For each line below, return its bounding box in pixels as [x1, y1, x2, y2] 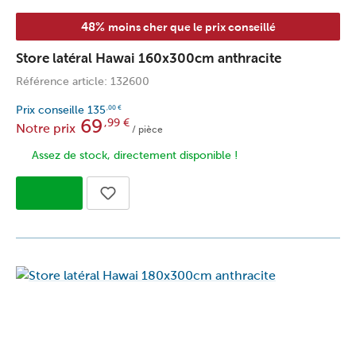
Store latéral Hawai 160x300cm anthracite [16, 50, 281, 66]
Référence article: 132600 [16, 75, 149, 87]
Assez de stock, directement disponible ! [32, 149, 238, 161]
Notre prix [16, 121, 75, 135]
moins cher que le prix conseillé [107, 20, 276, 33]
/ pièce [130, 123, 163, 135]
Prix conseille [16, 103, 87, 116]
